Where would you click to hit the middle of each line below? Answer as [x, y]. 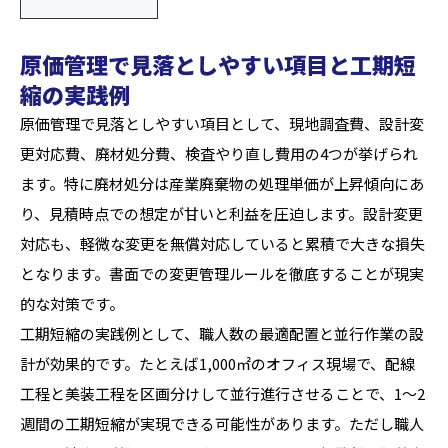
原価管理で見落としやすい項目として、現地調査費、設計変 [222, 123]
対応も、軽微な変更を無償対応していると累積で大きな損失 [222, 243]
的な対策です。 [72, 303]
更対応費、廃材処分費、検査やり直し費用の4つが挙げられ [219, 153]
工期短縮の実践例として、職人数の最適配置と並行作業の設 [222, 333]
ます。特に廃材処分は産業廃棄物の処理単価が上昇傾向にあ [222, 183]
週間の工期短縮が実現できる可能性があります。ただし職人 [222, 423]
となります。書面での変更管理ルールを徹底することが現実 [222, 273]
